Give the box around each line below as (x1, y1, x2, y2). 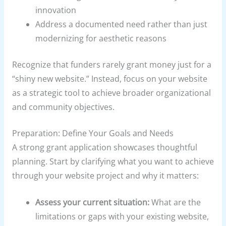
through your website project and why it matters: (12, 170, 199, 182)
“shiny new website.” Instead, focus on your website (12, 73, 207, 84)
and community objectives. (12, 101, 115, 112)
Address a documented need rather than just (35, 19, 208, 30)
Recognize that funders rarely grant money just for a (12, 59, 211, 70)
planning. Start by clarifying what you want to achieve (12, 156, 214, 167)
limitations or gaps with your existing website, (35, 211, 209, 222)
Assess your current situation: (35, 197, 150, 208)
